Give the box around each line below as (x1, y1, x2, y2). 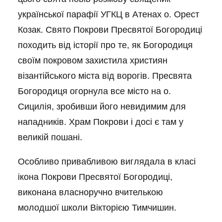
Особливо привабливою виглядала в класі (18, 157, 196, 166)
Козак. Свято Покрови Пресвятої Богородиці (18, 25, 202, 35)
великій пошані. (18, 132, 82, 142)
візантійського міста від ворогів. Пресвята (18, 71, 192, 81)
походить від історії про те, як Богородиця (18, 40, 193, 50)
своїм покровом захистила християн (18, 55, 167, 65)
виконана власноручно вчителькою (18, 187, 163, 197)
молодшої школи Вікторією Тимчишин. (18, 203, 176, 213)
